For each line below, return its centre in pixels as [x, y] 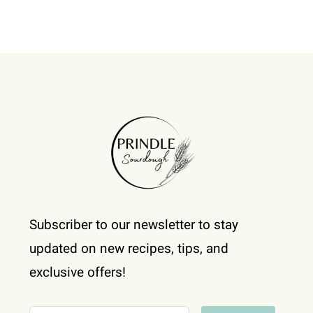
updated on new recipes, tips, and [129, 249]
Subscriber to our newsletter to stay [133, 225]
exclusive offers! [77, 272]
